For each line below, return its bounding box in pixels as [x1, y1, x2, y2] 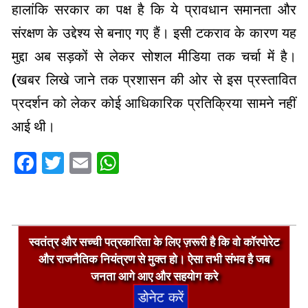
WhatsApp [119, 149, 221, 176]
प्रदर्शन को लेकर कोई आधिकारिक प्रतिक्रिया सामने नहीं [12, 94, 296, 111]
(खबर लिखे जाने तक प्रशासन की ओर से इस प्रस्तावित [12, 71, 296, 88]
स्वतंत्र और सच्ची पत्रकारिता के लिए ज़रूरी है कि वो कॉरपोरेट [28, 235, 280, 250]
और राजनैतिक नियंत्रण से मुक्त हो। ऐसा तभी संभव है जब [38, 252, 269, 267]
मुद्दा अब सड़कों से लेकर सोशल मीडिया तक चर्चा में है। [12, 47, 296, 65]
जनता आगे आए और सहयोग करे [90, 269, 218, 284]
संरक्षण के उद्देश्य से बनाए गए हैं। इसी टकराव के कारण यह [12, 24, 296, 41]
